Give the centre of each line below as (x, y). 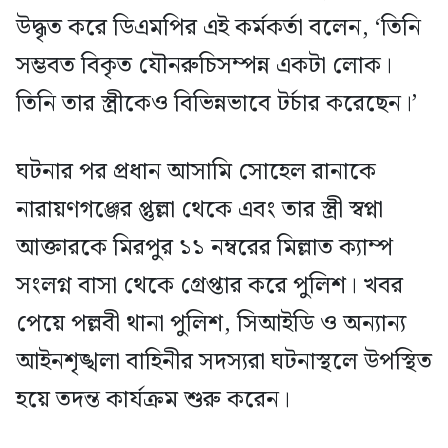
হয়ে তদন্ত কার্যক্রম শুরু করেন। (153, 400)
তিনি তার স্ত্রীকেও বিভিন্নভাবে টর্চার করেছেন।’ (216, 104)
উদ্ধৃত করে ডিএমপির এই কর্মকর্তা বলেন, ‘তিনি (218, 28)
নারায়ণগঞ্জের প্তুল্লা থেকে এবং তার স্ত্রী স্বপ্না (199, 210)
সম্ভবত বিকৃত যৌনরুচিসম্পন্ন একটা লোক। (204, 66)
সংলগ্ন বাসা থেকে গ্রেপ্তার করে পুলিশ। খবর (209, 286)
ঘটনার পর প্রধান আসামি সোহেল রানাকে (196, 172)
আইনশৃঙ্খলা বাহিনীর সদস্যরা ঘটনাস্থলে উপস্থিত (224, 362)
